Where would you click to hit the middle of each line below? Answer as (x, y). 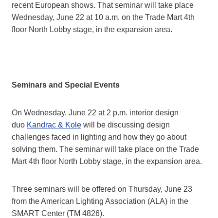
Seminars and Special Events (66, 85)
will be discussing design (126, 125)
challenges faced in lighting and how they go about (99, 137)
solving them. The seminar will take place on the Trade (105, 149)
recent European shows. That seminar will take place (103, 5)
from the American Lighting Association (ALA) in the (100, 201)
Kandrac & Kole (54, 125)
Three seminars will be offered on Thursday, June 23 (102, 189)
